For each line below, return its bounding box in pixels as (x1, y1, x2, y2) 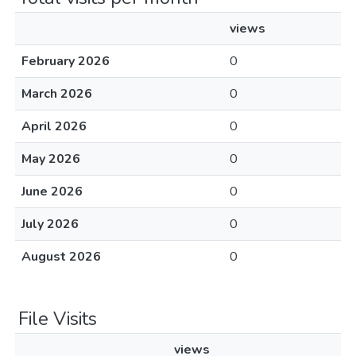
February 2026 (21, 52, 110, 70)
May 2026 (21, 150, 80, 168)
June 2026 (21, 183, 83, 200)
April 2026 (21, 118, 87, 135)
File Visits (18, 306, 97, 331)
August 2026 (21, 248, 101, 265)
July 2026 (21, 215, 79, 233)
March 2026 (21, 85, 92, 103)
